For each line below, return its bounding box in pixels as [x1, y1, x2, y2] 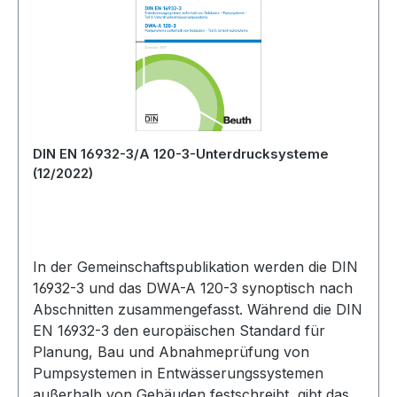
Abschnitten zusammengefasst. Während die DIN [33, 300, 362, 318]
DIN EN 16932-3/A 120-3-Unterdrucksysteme [33, 145, 329, 162]
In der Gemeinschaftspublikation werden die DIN [33, 258, 358, 276]
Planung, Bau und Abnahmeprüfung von [33, 343, 309, 361]
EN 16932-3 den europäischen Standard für [33, 322, 325, 339]
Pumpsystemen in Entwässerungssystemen [33, 364, 323, 382]
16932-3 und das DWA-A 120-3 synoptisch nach [33, 279, 353, 297]
